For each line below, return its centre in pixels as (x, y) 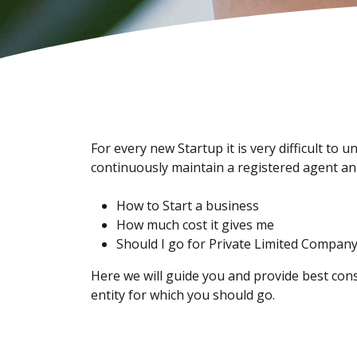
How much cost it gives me (195, 225)
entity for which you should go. (183, 295)
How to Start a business (188, 206)
